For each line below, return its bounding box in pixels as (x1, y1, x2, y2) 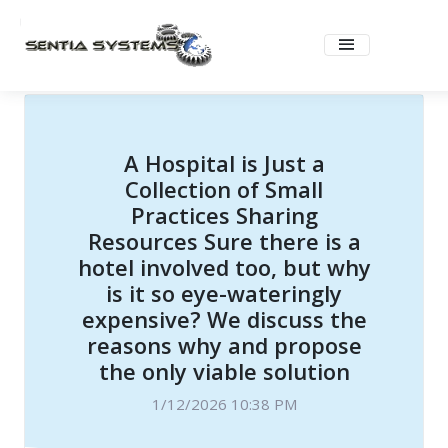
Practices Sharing (130, 201, 318, 230)
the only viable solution (98, 357, 350, 386)
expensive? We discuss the (81, 305, 367, 334)
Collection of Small (125, 175, 323, 204)
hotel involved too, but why (77, 253, 371, 282)
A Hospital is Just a (123, 149, 325, 178)
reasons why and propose (86, 331, 362, 360)
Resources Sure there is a (87, 227, 361, 256)
